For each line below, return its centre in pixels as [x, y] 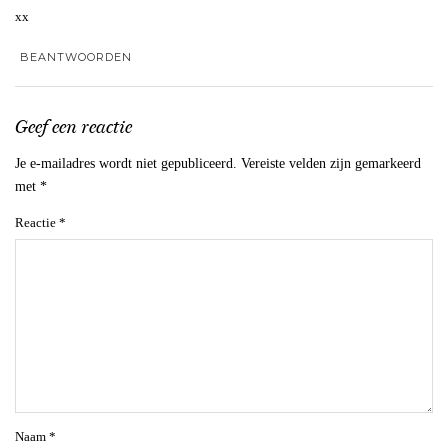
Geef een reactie [73, 126]
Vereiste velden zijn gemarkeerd [331, 163]
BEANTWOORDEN [76, 56]
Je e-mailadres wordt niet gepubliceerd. [126, 163]
